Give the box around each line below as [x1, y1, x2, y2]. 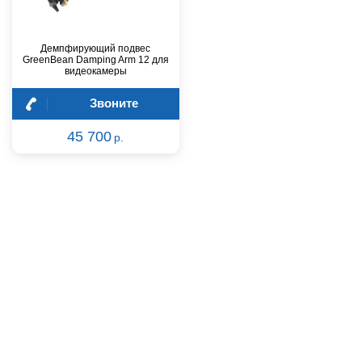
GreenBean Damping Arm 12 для [22, 54, 169, 65]
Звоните [89, 96, 138, 110]
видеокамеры [64, 65, 127, 77]
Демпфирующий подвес [40, 43, 151, 54]
